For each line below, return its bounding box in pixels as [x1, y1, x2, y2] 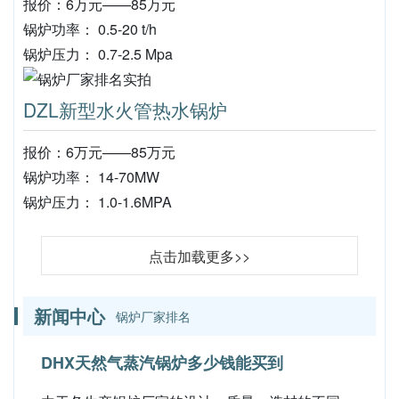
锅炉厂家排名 [116, 307, 191, 325]
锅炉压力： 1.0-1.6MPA [23, 191, 172, 212]
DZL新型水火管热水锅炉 [23, 96, 227, 123]
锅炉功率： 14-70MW [23, 167, 159, 187]
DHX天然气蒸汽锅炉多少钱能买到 [41, 351, 283, 374]
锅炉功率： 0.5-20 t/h [23, 19, 157, 39]
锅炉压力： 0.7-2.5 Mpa [23, 44, 173, 64]
